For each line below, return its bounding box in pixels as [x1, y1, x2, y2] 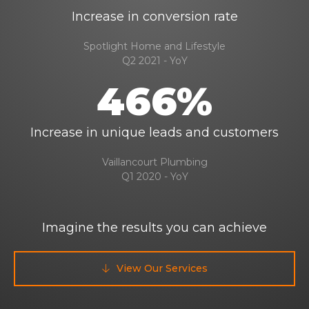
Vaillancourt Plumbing [101, 156, 208, 168]
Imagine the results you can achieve [42, 220, 267, 235]
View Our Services [116, 262, 208, 275]
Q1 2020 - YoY [121, 170, 188, 183]
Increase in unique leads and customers [30, 125, 279, 140]
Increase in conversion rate [71, 9, 238, 24]
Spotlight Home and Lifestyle [83, 40, 226, 52]
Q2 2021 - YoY [121, 54, 188, 67]
